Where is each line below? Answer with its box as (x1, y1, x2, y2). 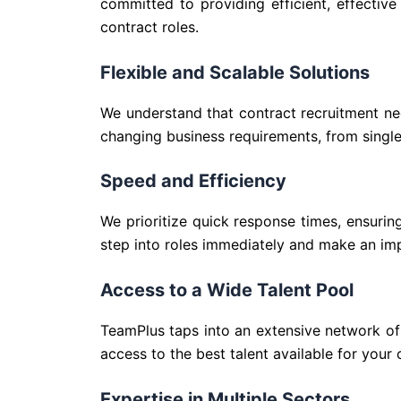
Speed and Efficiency (100, 170, 286, 192)
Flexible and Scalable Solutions (100, 61, 370, 83)
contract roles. (100, 18, 199, 37)
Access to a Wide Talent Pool (100, 279, 354, 302)
